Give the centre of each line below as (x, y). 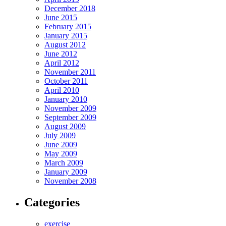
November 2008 (70, 181)
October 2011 (66, 81)
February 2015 (68, 27)
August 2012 (65, 45)
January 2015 (66, 36)
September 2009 (70, 118)
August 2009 (65, 127)
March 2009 (64, 163)
